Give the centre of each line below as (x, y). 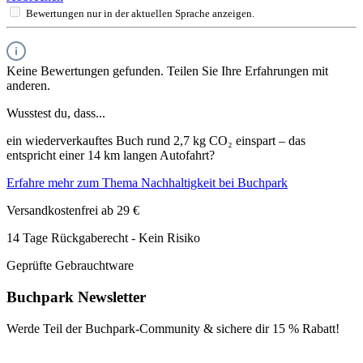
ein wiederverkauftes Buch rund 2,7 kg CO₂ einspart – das (156, 141)
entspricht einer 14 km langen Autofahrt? (111, 156)
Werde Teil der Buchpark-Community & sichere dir (139, 328)
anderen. (28, 86)
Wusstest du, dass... (56, 113)
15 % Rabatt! (306, 328)
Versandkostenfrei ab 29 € (73, 211)
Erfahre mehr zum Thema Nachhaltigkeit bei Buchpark (147, 183)
